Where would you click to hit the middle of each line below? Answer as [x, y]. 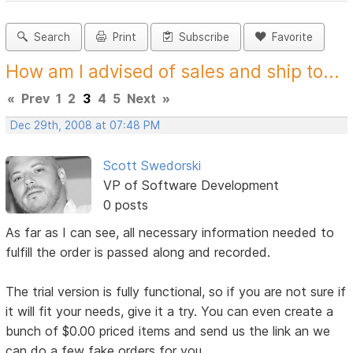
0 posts [125, 205]
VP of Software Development [191, 186]
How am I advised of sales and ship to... [173, 72]
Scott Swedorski [152, 166]
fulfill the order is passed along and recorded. [138, 253]
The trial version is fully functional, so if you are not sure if [176, 292]
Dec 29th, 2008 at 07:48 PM [85, 126]
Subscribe [201, 37]
